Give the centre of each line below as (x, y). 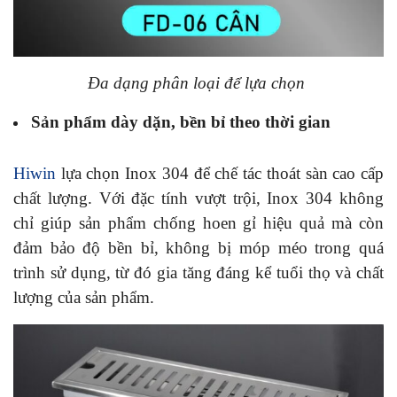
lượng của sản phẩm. (84, 297)
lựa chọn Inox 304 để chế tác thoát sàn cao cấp (220, 173)
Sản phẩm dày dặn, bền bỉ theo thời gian (183, 121)
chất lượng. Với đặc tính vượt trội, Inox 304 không (198, 198)
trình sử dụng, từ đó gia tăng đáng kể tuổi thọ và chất (198, 272)
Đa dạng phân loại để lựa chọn (198, 82)
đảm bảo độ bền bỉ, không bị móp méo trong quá (198, 247)
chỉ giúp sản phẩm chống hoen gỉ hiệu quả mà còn (198, 222)
